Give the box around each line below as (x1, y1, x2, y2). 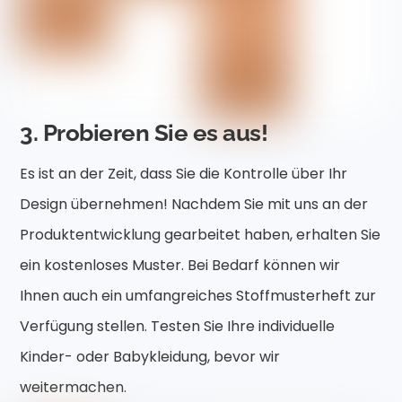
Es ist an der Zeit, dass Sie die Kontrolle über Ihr (20, 163, 348, 185)
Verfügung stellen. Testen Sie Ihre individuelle (20, 316, 336, 337)
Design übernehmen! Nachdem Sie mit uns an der (20, 194, 369, 215)
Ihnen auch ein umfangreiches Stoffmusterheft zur (20, 285, 377, 307)
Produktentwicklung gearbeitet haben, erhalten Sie (20, 224, 381, 246)
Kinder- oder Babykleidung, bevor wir (20, 346, 281, 368)
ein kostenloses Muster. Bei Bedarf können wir (20, 255, 341, 276)
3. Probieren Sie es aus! (20, 118, 268, 146)
